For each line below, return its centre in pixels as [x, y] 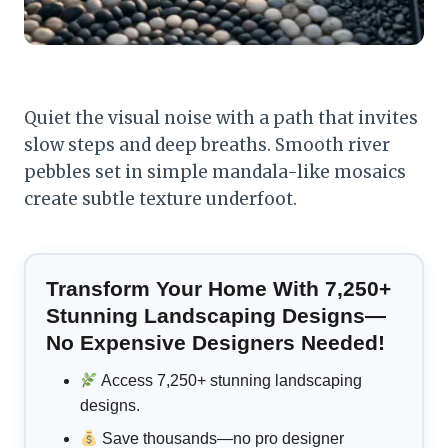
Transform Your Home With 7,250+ [218, 289]
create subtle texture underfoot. [160, 199]
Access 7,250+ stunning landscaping [230, 381]
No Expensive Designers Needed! [215, 343]
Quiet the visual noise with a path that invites [221, 118]
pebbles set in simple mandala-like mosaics [215, 172]
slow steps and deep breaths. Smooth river [207, 145]
